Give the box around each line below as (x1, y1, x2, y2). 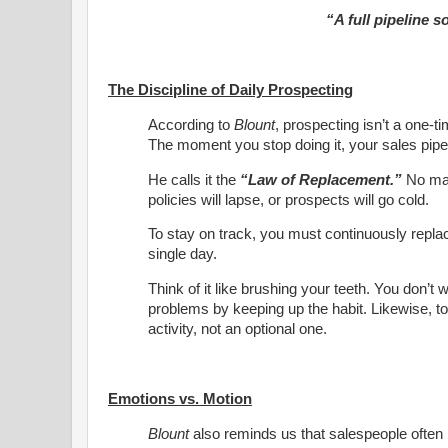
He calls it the (148, 171, 240, 188)
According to (148, 116, 234, 133)
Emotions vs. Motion (108, 390, 252, 407)
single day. (148, 246, 217, 263)
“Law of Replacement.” (240, 171, 402, 188)
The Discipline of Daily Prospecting (108, 81, 353, 98)
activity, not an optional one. (148, 321, 327, 338)
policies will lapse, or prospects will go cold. (148, 191, 433, 208)
